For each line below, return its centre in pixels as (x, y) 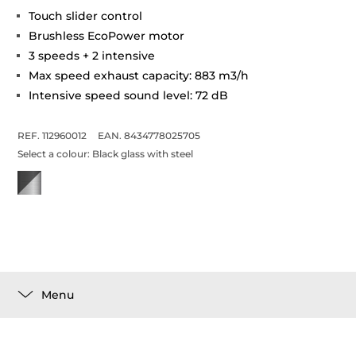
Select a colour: (55, 154)
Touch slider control (86, 16)
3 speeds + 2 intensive (92, 56)
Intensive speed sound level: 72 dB (129, 95)
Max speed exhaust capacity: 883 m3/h (139, 75)
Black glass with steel (143, 154)
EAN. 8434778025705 (149, 135)
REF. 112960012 (52, 135)
